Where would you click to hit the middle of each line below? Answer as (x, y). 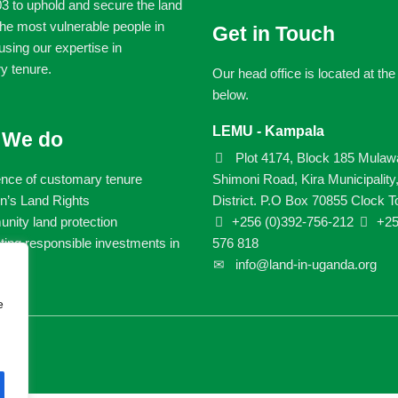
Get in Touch (274, 34)
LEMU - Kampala (268, 131)
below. (231, 95)
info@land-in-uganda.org (306, 264)
